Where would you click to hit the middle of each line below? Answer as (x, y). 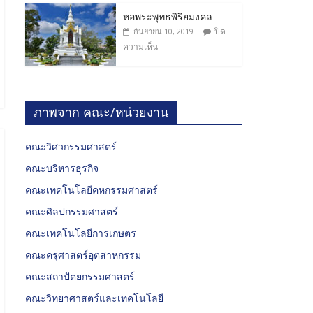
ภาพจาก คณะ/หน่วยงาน (101, 111)
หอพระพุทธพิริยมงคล (168, 16)
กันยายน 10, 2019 (163, 31)
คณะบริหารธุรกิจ (62, 168)
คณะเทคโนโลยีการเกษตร (81, 233)
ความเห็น (140, 46)
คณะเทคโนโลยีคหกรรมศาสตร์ (92, 189)
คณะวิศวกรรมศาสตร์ (71, 146)
